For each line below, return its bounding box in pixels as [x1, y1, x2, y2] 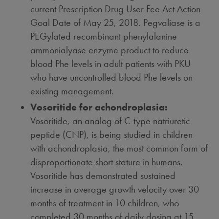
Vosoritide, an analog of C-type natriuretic [30, 115, 191, 127]
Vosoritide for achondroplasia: [30, 101, 168, 113]
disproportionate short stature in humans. [30, 156, 183, 168]
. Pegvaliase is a [138, 17, 201, 28]
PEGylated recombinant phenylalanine [30, 30, 177, 42]
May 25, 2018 [83, 17, 139, 28]
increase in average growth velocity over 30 [30, 183, 199, 195]
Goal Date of [30, 17, 84, 28]
